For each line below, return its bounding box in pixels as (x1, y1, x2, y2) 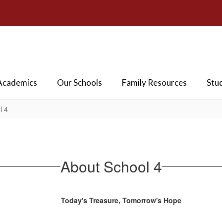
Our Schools (57, 77, 102, 88)
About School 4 (60, 156, 162, 177)
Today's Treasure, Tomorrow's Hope (60, 195, 181, 205)
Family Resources (122, 77, 187, 88)
